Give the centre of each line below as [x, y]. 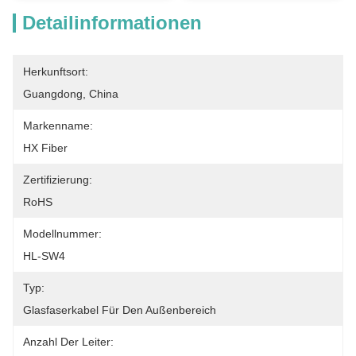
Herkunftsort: [56, 72]
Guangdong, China [71, 94]
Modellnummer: [62, 234]
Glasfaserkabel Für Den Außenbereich [120, 310]
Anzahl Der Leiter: [68, 342]
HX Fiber [45, 148]
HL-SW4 [44, 256]
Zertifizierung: [58, 180]
